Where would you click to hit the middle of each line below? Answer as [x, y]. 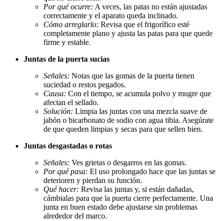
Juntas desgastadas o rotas [68, 146]
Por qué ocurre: [68, 6]
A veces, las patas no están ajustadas [150, 6]
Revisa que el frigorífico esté [144, 24]
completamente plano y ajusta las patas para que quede [128, 33]
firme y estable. [67, 42]
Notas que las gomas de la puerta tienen [132, 75]
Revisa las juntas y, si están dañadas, [136, 189]
